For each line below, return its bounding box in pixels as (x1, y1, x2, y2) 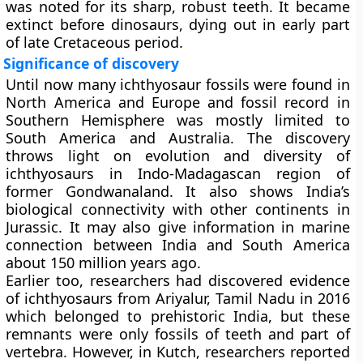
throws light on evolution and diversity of (6, 146, 350, 165)
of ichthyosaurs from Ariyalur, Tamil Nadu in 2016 (6, 288, 350, 308)
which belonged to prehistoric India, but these (6, 306, 350, 326)
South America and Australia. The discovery (6, 128, 350, 147)
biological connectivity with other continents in (6, 199, 350, 219)
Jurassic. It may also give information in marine (6, 217, 350, 237)
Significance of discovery (3, 53, 180, 73)
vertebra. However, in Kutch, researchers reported (6, 342, 350, 361)
